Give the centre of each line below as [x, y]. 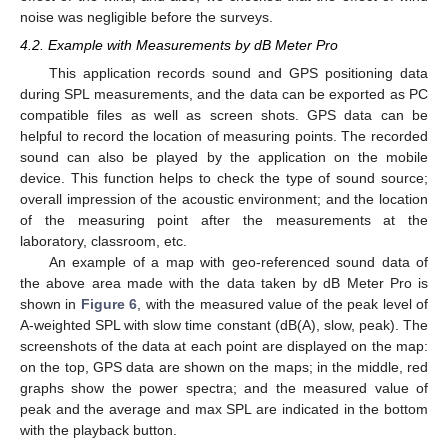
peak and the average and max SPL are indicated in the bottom [224, 409]
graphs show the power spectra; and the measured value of [224, 388]
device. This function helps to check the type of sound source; [224, 178]
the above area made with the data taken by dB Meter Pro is [224, 283]
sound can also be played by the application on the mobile [224, 157]
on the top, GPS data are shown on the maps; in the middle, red [224, 367]
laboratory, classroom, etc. [103, 241]
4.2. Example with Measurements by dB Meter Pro [179, 45]
